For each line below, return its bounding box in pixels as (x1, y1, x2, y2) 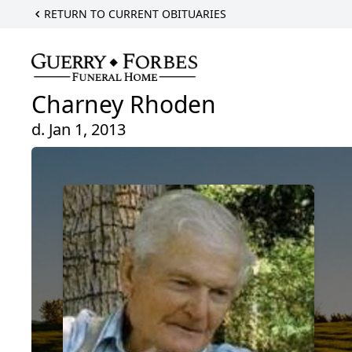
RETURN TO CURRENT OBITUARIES (44, 6, 226, 21)
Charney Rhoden (31, 87, 216, 120)
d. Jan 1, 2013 (31, 118, 126, 140)
